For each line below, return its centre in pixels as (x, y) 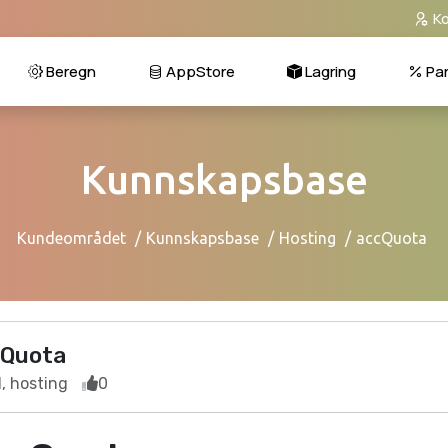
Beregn (69, 71)
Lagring (329, 71)
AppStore (199, 71)
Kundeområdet (71, 238)
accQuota (391, 238)
